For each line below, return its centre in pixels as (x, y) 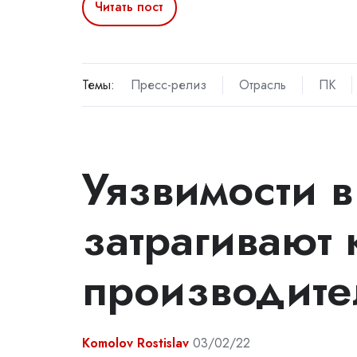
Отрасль (262, 84)
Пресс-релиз (168, 84)
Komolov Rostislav (135, 343)
